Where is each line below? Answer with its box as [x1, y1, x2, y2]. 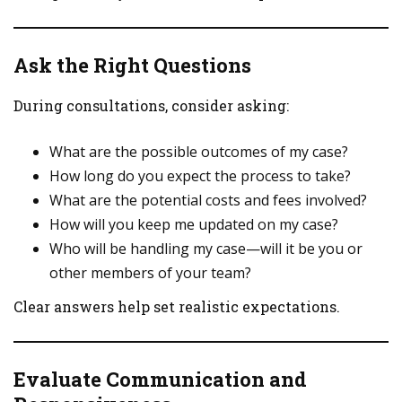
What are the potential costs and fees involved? [49, 190, 367, 210]
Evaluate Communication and [13, 366, 307, 392]
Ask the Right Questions [13, 52, 251, 78]
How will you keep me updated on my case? [49, 214, 338, 234]
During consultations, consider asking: [13, 96, 289, 115]
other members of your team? [49, 263, 251, 283]
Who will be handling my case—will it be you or [49, 239, 363, 258]
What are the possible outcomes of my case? [49, 142, 348, 162]
